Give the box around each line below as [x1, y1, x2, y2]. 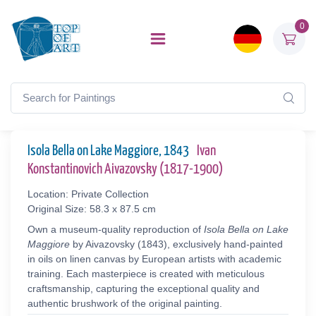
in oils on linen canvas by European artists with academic [28, 253, 281, 265]
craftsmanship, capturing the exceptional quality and [28, 283, 260, 294]
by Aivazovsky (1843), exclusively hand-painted [70, 238, 283, 250]
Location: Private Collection [28, 188, 149, 200]
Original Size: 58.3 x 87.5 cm [28, 203, 156, 214]
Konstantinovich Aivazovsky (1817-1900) [28, 162, 223, 176]
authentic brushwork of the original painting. [28, 298, 222, 309]
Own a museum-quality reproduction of [28, 224, 204, 235]
